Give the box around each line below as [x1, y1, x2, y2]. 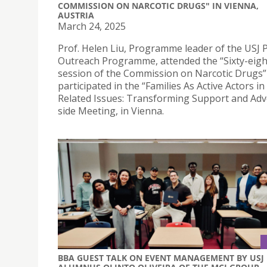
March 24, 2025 [58, 19, 126, 33]
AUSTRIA [58, 9, 94, 21]
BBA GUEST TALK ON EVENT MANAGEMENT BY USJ [58, 252, 264, 264]
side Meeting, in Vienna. [58, 104, 164, 117]
